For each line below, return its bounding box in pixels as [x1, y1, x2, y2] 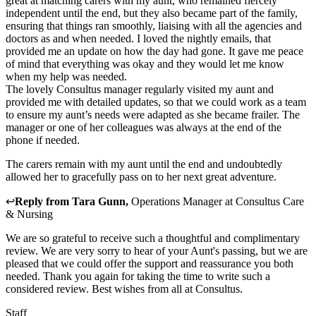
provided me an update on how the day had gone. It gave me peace [6, 45, 303, 58]
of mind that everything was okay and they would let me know [6, 58, 284, 71]
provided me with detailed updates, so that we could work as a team [6, 96, 306, 109]
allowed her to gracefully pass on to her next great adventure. [6, 171, 276, 183]
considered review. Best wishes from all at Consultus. [6, 283, 243, 296]
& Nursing [6, 208, 53, 221]
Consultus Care [236, 195, 304, 208]
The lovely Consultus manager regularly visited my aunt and [6, 83, 274, 96]
